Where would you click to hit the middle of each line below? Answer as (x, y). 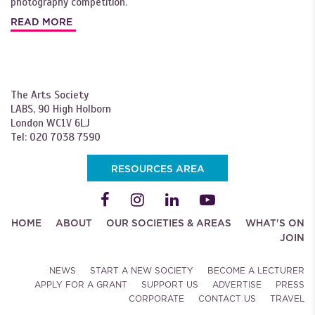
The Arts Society (50, 95)
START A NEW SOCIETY (142, 270)
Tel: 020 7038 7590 (56, 137)
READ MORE (41, 21)
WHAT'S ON (275, 223)
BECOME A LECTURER (256, 270)
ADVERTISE (237, 284)
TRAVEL (287, 298)
